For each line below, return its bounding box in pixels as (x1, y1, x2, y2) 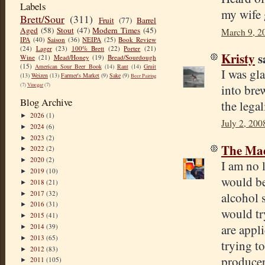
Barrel (137, 15, 156, 26)
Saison (47, 35, 66, 44)
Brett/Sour (20, 12, 64, 27)
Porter (124, 44, 141, 53)
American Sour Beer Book (35, 62, 102, 71)
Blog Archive (20, 95, 72, 109)
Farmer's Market (61, 71, 99, 80)
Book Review (118, 35, 157, 44)
